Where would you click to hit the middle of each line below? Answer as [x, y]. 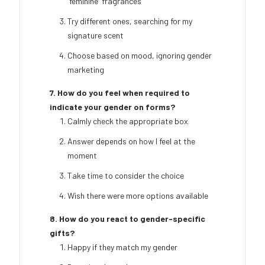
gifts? [62, 233]
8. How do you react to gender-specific [127, 219]
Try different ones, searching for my [130, 21]
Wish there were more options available [138, 196]
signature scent [96, 35]
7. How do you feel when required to [120, 93]
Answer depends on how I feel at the [131, 141]
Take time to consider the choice [126, 176]
